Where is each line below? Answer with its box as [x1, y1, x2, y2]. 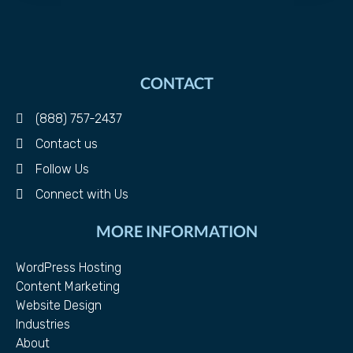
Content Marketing [16, 279, 120, 295]
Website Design [16, 298, 102, 314]
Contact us [35, 136, 98, 152]
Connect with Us [35, 187, 128, 203]
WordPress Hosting [16, 260, 121, 276]
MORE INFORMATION [95, 221, 258, 241]
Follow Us [35, 162, 89, 177]
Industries [16, 317, 70, 333]
